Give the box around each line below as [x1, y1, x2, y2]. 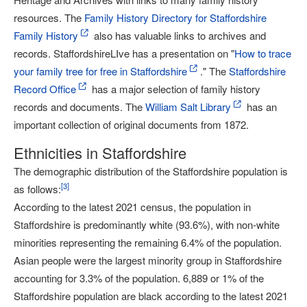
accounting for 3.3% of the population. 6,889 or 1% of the [14, 271, 264, 285]
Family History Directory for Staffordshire [84, 10, 267, 25]
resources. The [14, 10, 84, 25]
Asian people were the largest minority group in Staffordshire [14, 253, 282, 267]
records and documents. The [14, 99, 145, 114]
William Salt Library [145, 99, 231, 114]
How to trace [234, 46, 291, 60]
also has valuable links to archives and [91, 28, 266, 42]
